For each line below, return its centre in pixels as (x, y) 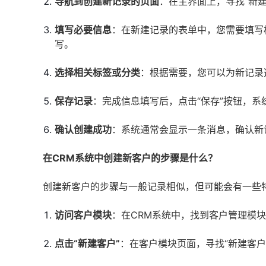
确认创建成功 (83, 129)
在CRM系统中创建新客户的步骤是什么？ (130, 158)
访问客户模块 (83, 215)
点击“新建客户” (87, 243)
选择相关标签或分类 (97, 72)
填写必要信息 (83, 30)
